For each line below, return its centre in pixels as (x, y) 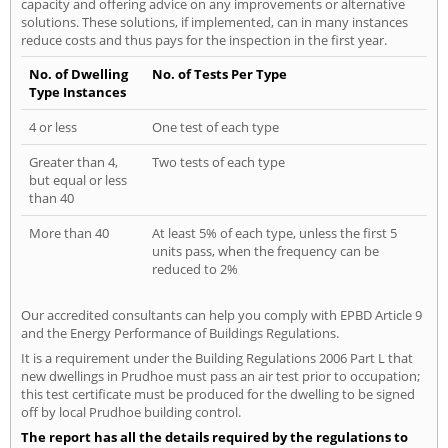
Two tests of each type (218, 161)
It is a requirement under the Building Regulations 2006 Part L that (217, 357)
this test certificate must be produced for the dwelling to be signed (218, 393)
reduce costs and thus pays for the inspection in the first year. (204, 39)
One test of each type (215, 126)
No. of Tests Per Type (219, 73)
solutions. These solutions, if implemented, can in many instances (214, 21)
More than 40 (69, 232)
